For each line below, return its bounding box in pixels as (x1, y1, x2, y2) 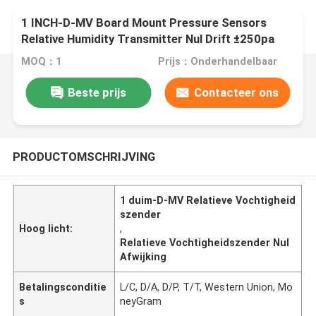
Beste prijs (67, 85, 126, 99)
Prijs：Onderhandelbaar (157, 56, 277, 68)
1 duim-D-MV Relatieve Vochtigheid (120, 194, 296, 206)
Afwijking (120, 250, 167, 262)
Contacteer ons (193, 85, 279, 99)
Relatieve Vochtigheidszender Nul (120, 236, 290, 248)
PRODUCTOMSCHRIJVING (12, 149, 155, 164)
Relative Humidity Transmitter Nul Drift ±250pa (21, 32, 275, 47)
